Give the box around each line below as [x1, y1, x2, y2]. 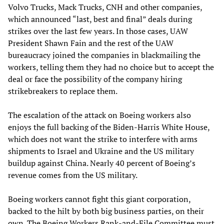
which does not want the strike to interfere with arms [8, 133, 197, 144]
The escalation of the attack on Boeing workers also [8, 109, 191, 120]
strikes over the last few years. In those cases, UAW [8, 25, 188, 36]
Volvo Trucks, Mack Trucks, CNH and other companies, [8, 1, 202, 12]
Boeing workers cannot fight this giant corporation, [8, 193, 190, 204]
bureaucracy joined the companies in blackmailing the [8, 49, 200, 60]
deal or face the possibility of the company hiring [8, 73, 182, 84]
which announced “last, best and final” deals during [8, 13, 192, 24]
